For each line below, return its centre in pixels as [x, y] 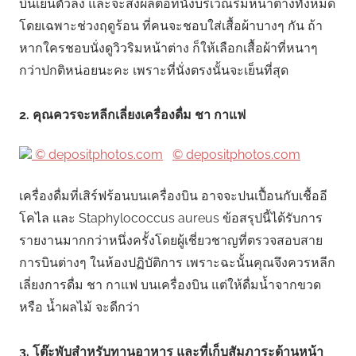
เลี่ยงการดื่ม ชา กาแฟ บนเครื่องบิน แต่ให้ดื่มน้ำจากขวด [170, 285]
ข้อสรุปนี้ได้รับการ [273, 219]
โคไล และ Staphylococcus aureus [121, 219]
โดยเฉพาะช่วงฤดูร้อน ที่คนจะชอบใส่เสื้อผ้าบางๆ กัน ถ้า [171, 26]
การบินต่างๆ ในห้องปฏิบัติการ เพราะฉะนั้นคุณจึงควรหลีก [177, 263]
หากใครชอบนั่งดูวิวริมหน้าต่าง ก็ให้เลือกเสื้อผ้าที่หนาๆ [168, 48]
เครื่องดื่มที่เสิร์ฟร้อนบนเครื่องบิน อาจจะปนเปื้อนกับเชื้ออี [173, 196]
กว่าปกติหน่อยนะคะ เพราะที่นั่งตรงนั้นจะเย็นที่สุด [154, 71]
